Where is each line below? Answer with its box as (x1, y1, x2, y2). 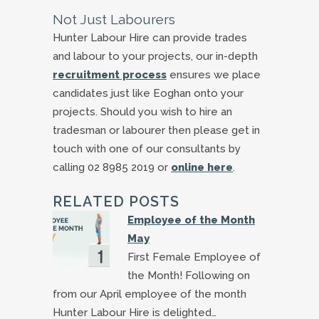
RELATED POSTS (53, 193, 179, 211)
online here (171, 161, 233, 174)
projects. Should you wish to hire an (53, 105, 232, 119)
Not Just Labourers (53, 11, 175, 28)
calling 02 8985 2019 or (53, 161, 171, 174)
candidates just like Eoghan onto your (53, 87, 244, 100)
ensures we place (167, 68, 261, 82)
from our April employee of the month (53, 288, 246, 301)
